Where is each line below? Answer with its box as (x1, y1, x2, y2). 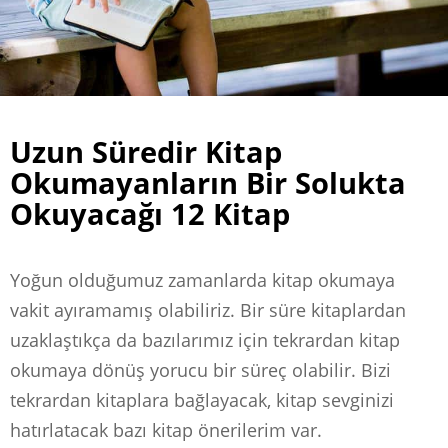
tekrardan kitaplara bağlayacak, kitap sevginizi (10, 387, 394, 412)
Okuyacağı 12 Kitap (10, 193, 290, 233)
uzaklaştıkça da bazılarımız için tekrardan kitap (10, 327, 400, 352)
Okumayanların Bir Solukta (10, 162, 406, 202)
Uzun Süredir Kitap (10, 131, 282, 171)
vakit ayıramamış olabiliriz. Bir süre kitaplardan (10, 297, 406, 322)
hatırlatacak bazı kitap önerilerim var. (10, 417, 322, 442)
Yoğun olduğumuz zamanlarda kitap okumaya (10, 267, 395, 292)
